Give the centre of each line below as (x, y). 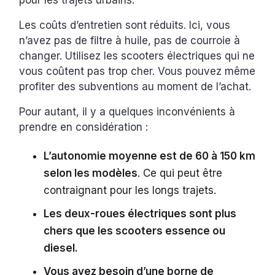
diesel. (61, 248)
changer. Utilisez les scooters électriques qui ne (137, 56)
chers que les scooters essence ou (135, 231)
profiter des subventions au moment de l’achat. (137, 87)
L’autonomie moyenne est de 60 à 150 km (150, 156)
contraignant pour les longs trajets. (130, 191)
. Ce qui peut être (180, 173)
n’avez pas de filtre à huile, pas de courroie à (130, 41)
